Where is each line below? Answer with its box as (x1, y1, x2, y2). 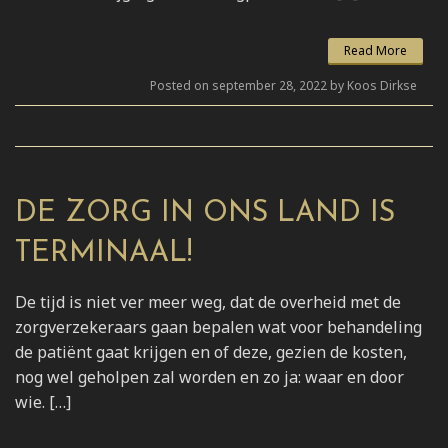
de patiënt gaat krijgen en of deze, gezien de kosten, (15, 340, 407, 363)
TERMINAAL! (15, 238, 192, 268)
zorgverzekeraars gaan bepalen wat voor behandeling (15, 315, 422, 338)
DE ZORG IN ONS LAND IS (15, 198, 395, 228)
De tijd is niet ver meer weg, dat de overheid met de (15, 290, 401, 313)
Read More (344, 41, 407, 59)
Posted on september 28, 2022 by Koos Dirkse (150, 76, 417, 94)
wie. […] (15, 390, 71, 413)
